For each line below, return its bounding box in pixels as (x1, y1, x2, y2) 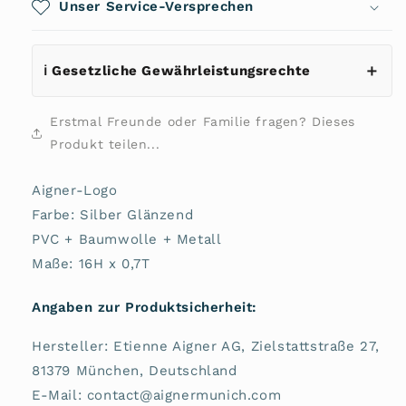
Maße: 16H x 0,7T (32, 256, 150, 273)
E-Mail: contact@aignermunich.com (32, 387, 282, 403)
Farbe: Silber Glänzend (32, 207, 194, 224)
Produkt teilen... (50, 137, 160, 152)
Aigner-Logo (32, 182, 118, 199)
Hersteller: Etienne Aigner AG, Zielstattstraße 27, (32, 338, 381, 354)
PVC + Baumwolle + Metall (32, 231, 222, 248)
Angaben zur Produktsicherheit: (32, 299, 257, 316)
